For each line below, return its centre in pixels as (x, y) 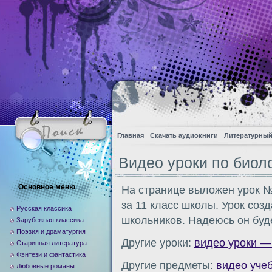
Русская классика (44, 208)
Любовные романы (46, 266)
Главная (131, 135)
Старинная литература (52, 243)
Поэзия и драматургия (51, 231)
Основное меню (47, 187)
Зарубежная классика (50, 220)
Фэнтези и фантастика (51, 254)
